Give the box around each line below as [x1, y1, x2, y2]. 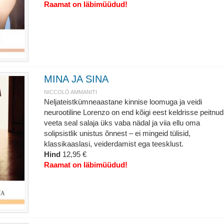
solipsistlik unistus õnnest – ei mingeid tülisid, [43, 129, 190, 137]
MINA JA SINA [43, 73, 108, 84]
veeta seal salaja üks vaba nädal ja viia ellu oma [43, 118, 200, 127]
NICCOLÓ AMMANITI [43, 89, 97, 95]
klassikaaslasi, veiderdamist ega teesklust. [43, 139, 183, 148]
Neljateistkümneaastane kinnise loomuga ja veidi [43, 97, 202, 106]
